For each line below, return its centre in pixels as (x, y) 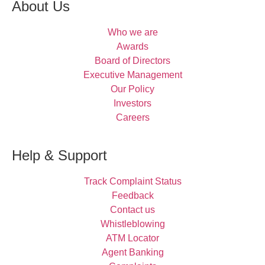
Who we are (132, 33)
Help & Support (59, 156)
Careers (132, 118)
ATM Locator (132, 238)
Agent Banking (132, 253)
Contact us (132, 210)
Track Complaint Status (132, 182)
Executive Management (132, 75)
